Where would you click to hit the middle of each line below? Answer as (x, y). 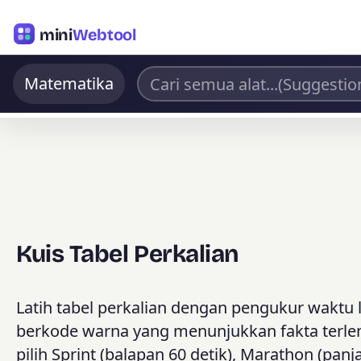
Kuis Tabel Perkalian (127, 254)
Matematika (69, 83)
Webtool (104, 34)
